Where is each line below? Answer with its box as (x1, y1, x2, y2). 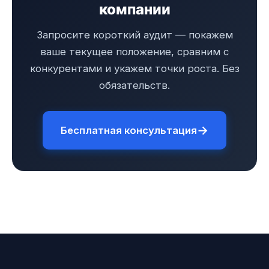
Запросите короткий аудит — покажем (36, 28, 233, 41)
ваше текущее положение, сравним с (40, 45, 229, 58)
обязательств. (99, 79, 170, 91)
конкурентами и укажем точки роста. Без (29, 62, 240, 74)
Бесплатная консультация (61, 124, 197, 136)
